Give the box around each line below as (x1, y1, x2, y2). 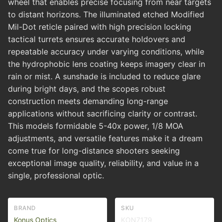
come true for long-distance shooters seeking (8, 146, 180, 156)
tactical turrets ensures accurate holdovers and (8, 34, 185, 45)
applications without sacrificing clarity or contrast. (8, 109, 197, 119)
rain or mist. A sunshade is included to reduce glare (8, 71, 201, 82)
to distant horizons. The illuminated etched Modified (8, 9, 204, 20)
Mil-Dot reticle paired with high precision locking (8, 22, 191, 32)
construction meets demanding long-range (8, 96, 168, 107)
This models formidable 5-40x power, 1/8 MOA (8, 121, 183, 131)
